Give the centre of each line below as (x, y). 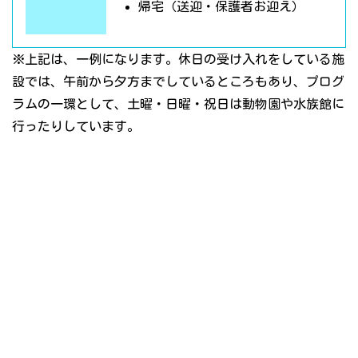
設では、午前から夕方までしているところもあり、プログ (178, 82)
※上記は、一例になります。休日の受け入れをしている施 (178, 60)
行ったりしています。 (76, 127)
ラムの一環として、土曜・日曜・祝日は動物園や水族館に (178, 104)
